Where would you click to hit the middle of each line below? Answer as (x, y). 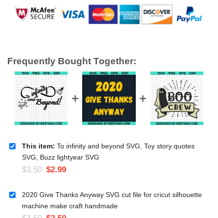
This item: (38, 146)
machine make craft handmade (70, 206)
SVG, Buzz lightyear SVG (61, 157)
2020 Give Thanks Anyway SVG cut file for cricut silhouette (112, 194)
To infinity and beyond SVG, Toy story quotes (125, 146)
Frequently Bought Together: (72, 61)
